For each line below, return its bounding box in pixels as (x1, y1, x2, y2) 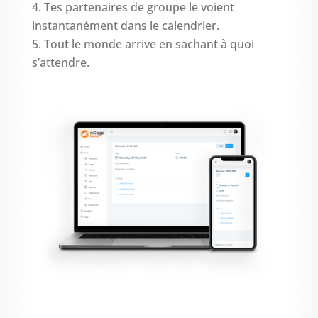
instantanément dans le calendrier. (31, 17, 219, 33)
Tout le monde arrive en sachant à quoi (43, 35, 254, 52)
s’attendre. (31, 54, 89, 70)
